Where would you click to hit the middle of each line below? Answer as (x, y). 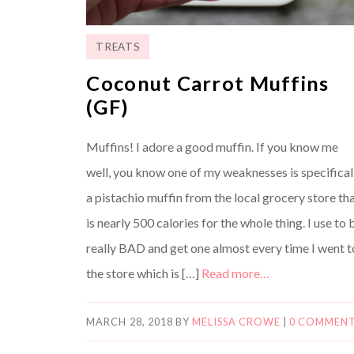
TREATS (118, 46)
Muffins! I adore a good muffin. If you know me (213, 146)
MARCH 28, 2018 (130, 321)
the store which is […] (144, 273)
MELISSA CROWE (236, 321)
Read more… (236, 273)
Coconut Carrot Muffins (208, 83)
